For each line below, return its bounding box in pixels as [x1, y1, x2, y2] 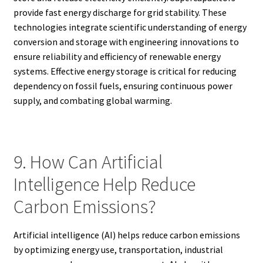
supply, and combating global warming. [13, 94, 172, 106]
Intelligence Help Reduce [13, 172, 195, 196]
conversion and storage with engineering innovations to [13, 35, 239, 48]
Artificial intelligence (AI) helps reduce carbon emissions [13, 229, 240, 241]
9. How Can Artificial [13, 150, 163, 174]
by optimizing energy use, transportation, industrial [13, 244, 223, 256]
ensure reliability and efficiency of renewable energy [13, 50, 221, 62]
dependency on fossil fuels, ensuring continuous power [13, 79, 232, 92]
